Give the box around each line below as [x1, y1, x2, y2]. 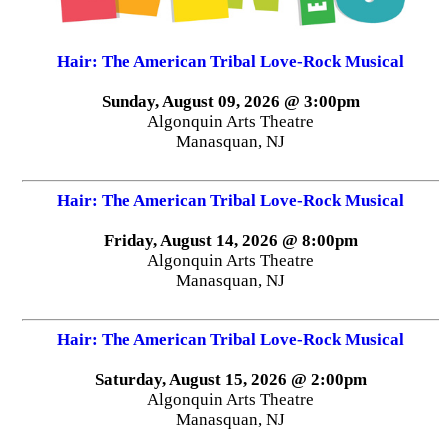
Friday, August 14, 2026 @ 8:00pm [103, 230, 358, 250]
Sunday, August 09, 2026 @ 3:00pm [101, 91, 360, 111]
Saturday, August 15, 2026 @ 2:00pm [94, 369, 367, 389]
